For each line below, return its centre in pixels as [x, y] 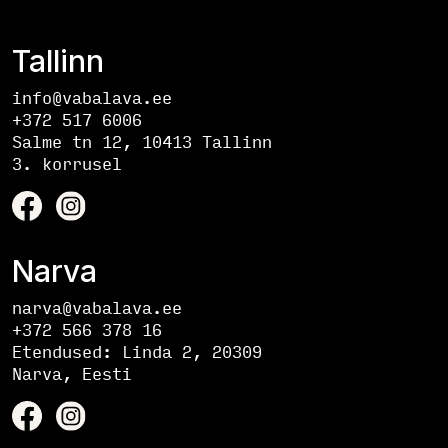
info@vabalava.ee [92, 97]
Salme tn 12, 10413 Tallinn [142, 141]
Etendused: [67, 351]
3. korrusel [67, 163]
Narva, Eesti [72, 373]
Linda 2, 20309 [192, 351]
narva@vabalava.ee [97, 307]
